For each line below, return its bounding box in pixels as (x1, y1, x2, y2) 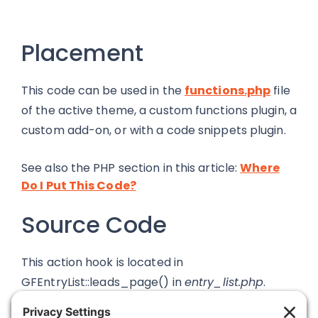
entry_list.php (184, 274, 264, 290)
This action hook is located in (21, 254, 184, 270)
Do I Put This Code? (21, 177, 136, 194)
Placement (21, 37, 143, 69)
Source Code (21, 209, 167, 241)
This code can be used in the (21, 82, 185, 99)
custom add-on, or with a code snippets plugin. (21, 122, 286, 138)
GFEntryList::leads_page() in (21, 274, 185, 290)
